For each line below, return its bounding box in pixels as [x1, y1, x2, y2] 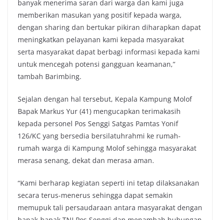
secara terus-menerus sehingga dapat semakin [18, 191, 173, 200]
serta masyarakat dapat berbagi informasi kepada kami [18, 47, 200, 56]
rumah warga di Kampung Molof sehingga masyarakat [18, 143, 196, 153]
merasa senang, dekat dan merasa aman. [18, 156, 154, 165]
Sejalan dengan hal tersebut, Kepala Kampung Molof [18, 94, 192, 104]
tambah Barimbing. [18, 72, 82, 81]
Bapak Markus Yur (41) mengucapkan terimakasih [18, 107, 181, 116]
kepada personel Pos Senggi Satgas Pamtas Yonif [18, 119, 178, 128]
